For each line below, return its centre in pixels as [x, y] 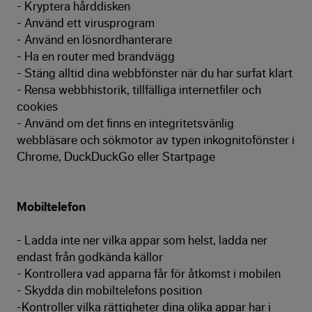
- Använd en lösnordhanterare [94, 40]
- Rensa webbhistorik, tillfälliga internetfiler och [139, 90]
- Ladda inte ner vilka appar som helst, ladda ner [142, 240]
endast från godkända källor [90, 257]
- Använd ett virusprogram [86, 23]
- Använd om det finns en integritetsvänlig [125, 123]
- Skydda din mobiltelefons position [109, 290]
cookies [37, 107]
